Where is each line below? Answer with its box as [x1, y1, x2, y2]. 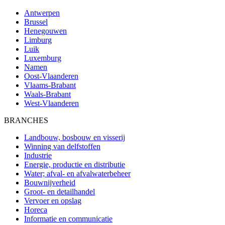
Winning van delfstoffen [24, 142, 100, 151]
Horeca [24, 205, 47, 214]
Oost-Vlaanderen [24, 71, 78, 80]
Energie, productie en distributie [24, 160, 125, 169]
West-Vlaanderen [24, 98, 79, 107]
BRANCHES [4, 116, 48, 125]
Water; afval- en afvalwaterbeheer [24, 169, 131, 178]
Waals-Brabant [24, 89, 71, 98]
